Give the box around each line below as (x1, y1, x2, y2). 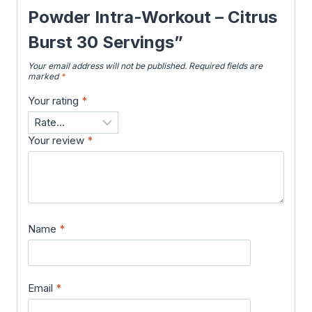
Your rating (28, 94, 81, 108)
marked (28, 71, 61, 82)
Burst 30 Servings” (28, 32, 183, 53)
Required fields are (189, 61, 263, 72)
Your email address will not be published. (28, 61, 187, 72)
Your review (28, 134, 87, 148)
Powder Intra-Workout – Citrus (28, 7, 277, 28)
